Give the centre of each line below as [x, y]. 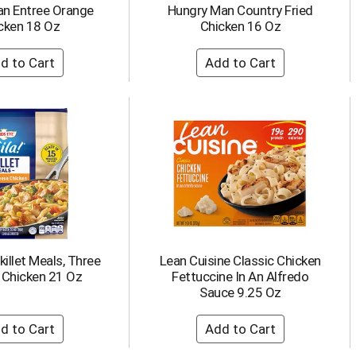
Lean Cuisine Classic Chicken [240, 261]
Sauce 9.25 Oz [240, 292]
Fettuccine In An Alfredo [240, 277]
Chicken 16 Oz [240, 26]
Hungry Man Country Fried [240, 10]
